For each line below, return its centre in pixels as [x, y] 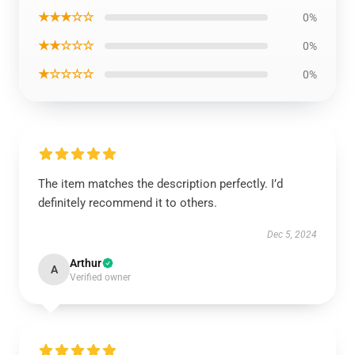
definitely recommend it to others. [128, 203]
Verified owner [100, 277]
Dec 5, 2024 [292, 235]
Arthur [86, 263]
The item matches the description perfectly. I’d [160, 184]
